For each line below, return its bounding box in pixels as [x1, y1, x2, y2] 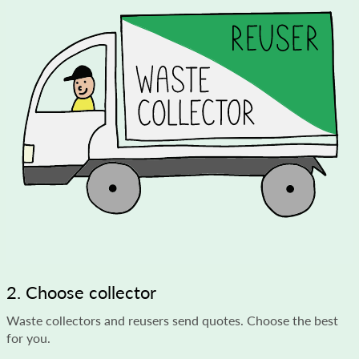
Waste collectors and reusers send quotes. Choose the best [6, 312, 338, 328]
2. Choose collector [6, 280, 156, 303]
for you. [6, 329, 50, 345]
